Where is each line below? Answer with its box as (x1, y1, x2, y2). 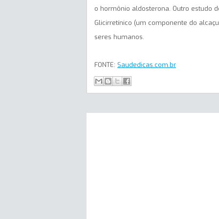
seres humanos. (94, 33, 144, 42)
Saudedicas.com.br (117, 61, 176, 69)
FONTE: (94, 61, 117, 69)
